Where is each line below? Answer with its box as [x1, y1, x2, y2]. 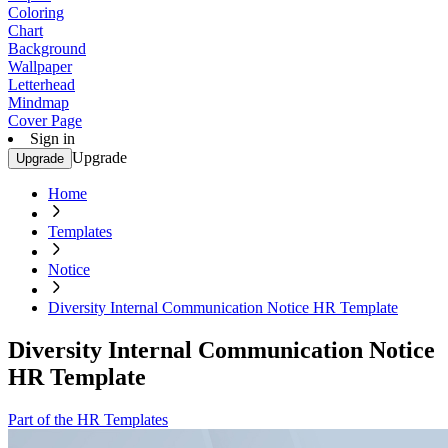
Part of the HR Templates [8, 410, 168, 428]
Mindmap [8, 94, 69, 111]
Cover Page [8, 112, 82, 129]
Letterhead [8, 76, 75, 93]
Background [8, 40, 86, 57]
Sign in [30, 130, 75, 147]
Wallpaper [8, 58, 72, 75]
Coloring [8, 4, 64, 21]
